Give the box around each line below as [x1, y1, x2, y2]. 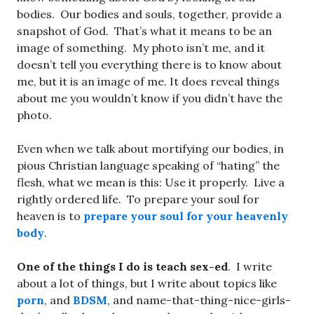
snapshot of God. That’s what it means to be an [17, 24, 272, 39]
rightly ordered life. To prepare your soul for [17, 192, 259, 207]
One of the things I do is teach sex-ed [17, 259, 228, 274]
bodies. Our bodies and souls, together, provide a [17, 7, 282, 22]
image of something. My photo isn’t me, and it [17, 41, 265, 55]
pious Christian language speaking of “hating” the [17, 158, 280, 173]
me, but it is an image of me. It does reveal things [17, 74, 280, 89]
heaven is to [17, 209, 83, 224]
